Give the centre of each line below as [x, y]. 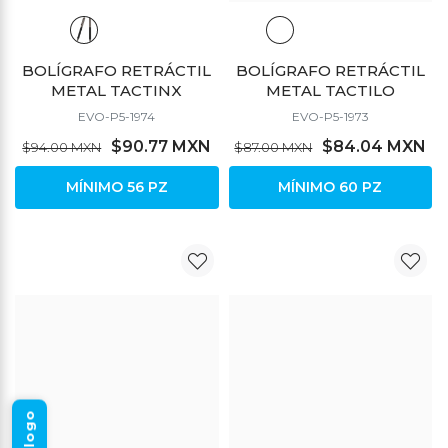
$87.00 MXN [273, 146]
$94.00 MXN [62, 146]
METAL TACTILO [330, 90]
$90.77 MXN [161, 146]
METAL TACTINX [117, 90]
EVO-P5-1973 [330, 116]
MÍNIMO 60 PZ [330, 186]
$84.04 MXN [374, 146]
